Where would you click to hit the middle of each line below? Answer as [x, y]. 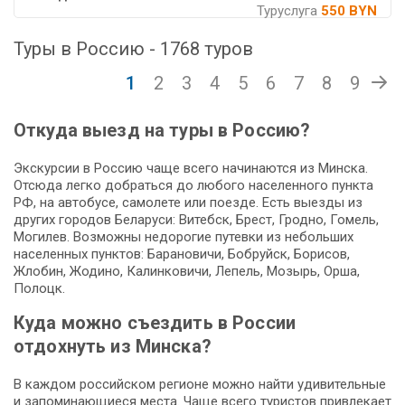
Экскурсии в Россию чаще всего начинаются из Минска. [191, 169]
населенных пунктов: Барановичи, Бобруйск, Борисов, [182, 254]
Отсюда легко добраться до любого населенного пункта [193, 186]
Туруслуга [289, 11]
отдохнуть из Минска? [113, 347]
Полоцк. [39, 289]
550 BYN [349, 11]
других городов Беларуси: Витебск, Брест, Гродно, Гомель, [196, 220]
